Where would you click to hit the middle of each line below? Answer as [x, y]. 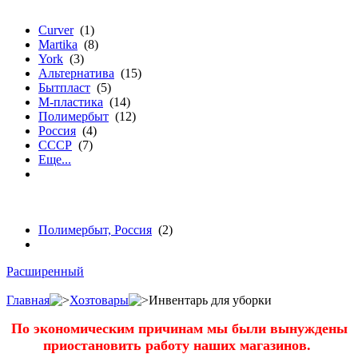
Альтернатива [76, 73]
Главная [28, 300]
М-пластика [71, 102]
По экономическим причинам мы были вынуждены [179, 328]
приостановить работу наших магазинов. [179, 345]
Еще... [55, 159]
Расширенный [45, 271]
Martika [58, 44]
